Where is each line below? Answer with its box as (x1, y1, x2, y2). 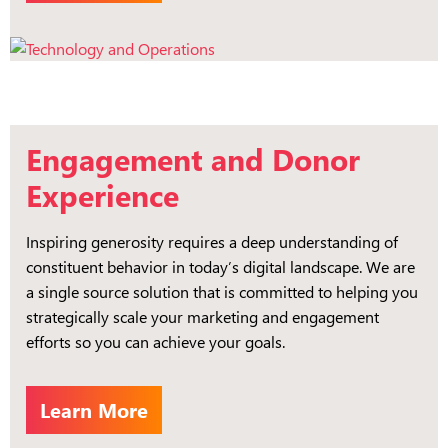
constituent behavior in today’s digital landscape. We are (26, 255, 415, 277)
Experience (26, 174, 179, 215)
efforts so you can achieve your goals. (26, 330, 285, 352)
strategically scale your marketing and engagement (26, 305, 379, 327)
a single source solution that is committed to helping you (26, 280, 418, 302)
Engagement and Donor (26, 138, 360, 179)
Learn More (40, 395, 148, 423)
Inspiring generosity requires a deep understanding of (26, 230, 398, 252)
